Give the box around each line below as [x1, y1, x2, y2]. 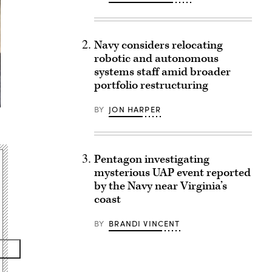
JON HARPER [109, 104, 161, 115]
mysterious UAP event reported [93, 165, 251, 180]
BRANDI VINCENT [109, 218, 180, 229]
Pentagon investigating [93, 152, 209, 167]
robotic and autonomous [93, 51, 219, 66]
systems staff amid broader [93, 64, 231, 80]
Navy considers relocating [93, 38, 223, 53]
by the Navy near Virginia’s [93, 178, 227, 194]
